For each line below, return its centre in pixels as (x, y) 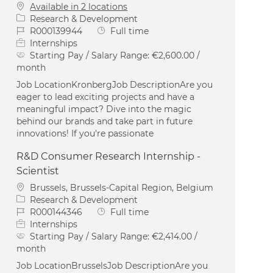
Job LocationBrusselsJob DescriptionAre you (112, 265)
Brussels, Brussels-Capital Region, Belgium (122, 187)
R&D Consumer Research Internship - (109, 156)
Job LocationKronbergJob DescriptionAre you (115, 84)
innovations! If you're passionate (85, 133)
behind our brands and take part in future (105, 121)
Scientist (38, 171)
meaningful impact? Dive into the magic (104, 109)
